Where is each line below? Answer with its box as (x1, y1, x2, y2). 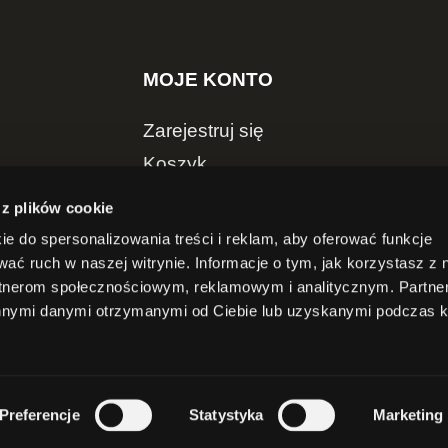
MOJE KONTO (143, 68, 274, 90)
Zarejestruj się (143, 120, 265, 142)
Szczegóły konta (143, 186, 287, 208)
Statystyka (189, 406, 264, 423)
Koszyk (143, 153, 208, 175)
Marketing (372, 406, 444, 423)
